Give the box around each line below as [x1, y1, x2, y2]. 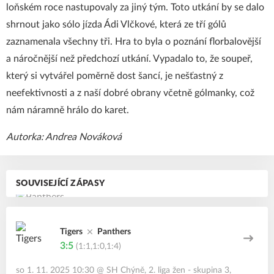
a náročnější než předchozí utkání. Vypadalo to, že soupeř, [6, 54, 253, 64]
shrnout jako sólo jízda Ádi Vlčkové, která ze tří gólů [6, 20, 226, 29]
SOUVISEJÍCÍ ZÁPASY [16, 179, 105, 188]
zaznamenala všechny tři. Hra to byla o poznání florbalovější [6, 37, 261, 46]
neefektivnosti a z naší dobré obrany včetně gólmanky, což [6, 88, 254, 98]
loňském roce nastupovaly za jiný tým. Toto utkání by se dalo [6, 2, 264, 12]
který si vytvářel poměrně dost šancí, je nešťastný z [6, 71, 223, 81]
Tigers [60, 228, 83, 236]
